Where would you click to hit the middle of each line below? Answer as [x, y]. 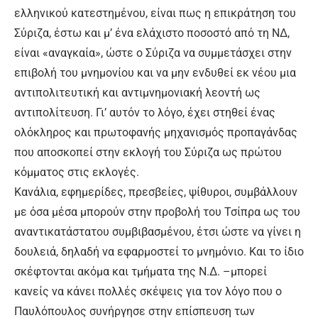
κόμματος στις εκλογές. [77, 172]
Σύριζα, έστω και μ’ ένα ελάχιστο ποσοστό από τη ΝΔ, [152, 33]
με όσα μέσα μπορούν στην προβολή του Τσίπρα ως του [157, 212]
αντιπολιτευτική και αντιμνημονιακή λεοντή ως [137, 93]
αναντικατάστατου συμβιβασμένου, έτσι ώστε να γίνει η [158, 232]
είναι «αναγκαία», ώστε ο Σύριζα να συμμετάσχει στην [153, 53]
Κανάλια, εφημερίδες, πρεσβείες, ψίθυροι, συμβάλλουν [156, 192]
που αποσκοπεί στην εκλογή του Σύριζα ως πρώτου [148, 153]
